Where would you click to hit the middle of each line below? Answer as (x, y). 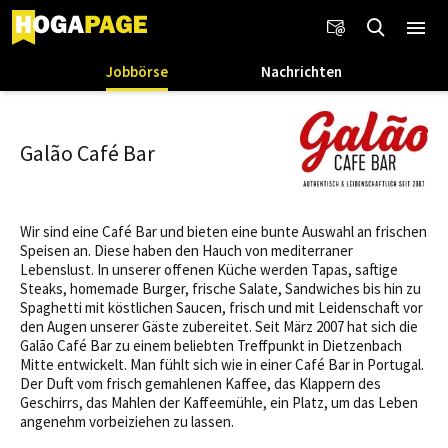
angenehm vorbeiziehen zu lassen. (127, 422)
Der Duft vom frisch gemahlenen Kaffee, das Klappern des (200, 384)
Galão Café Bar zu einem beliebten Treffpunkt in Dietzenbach (211, 346)
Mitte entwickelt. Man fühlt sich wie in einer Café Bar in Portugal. (222, 365)
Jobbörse (136, 71)
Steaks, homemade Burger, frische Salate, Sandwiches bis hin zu (220, 289)
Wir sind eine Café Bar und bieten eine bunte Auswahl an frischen (223, 232)
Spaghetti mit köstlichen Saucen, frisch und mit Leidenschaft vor (221, 308)
